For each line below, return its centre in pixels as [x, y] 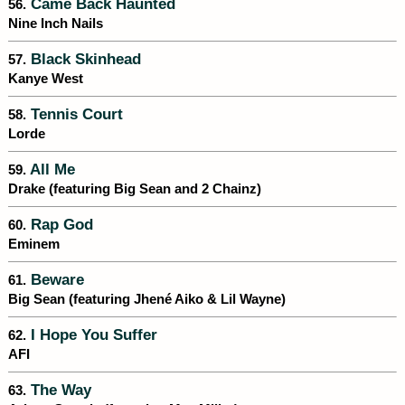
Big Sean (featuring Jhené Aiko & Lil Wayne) [147, 300]
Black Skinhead [84, 59]
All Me [51, 170]
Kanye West [46, 79]
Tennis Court [75, 114]
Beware [55, 280]
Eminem [34, 245]
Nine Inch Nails [56, 24]
